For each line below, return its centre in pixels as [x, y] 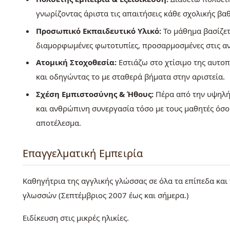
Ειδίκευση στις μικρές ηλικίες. [76, 218]
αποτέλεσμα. [58, 123]
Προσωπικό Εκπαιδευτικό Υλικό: [98, 31]
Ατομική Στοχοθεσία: [76, 62]
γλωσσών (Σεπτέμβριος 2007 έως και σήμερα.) [106, 195]
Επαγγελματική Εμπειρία [83, 154]
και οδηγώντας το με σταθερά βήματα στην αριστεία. [130, 77]
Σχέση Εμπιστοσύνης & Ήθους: [94, 94]
